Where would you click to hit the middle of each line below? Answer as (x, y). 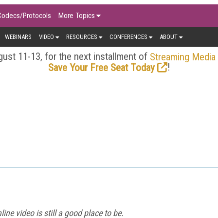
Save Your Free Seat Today (101, 67)
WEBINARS (18, 36)
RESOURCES (82, 36)
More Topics (77, 16)
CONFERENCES (128, 36)
